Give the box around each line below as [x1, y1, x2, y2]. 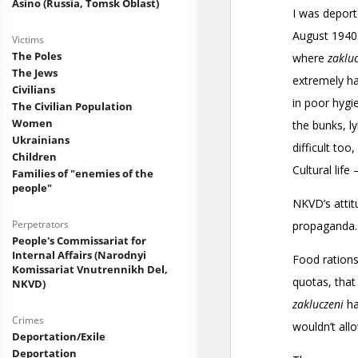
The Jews [12, 66, 58, 80]
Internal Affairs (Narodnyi [12, 248, 146, 262]
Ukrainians [12, 133, 70, 147]
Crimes [12, 313, 44, 327]
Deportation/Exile [12, 329, 105, 344]
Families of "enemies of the [12, 166, 153, 181]
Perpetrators [12, 217, 69, 231]
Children [12, 149, 57, 164]
